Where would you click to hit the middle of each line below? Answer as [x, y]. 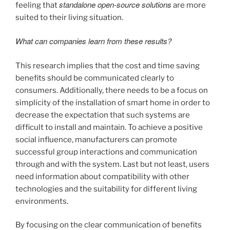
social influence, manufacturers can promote [96, 139]
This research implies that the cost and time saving [108, 65]
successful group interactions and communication [106, 152]
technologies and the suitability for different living [106, 189]
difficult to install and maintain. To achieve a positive [109, 127]
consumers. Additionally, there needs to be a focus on [112, 90]
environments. [42, 201]
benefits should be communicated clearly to [95, 78]
